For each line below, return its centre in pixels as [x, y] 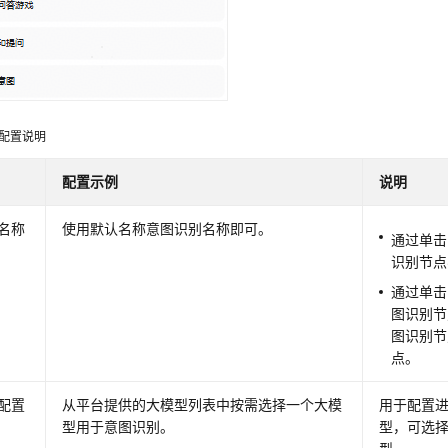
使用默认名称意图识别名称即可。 [167, 228]
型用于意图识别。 [118, 426]
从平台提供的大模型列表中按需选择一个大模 [202, 404]
